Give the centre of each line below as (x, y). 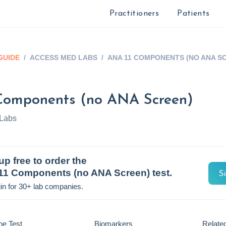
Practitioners (134, 14)
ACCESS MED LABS (64, 58)
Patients (193, 14)
